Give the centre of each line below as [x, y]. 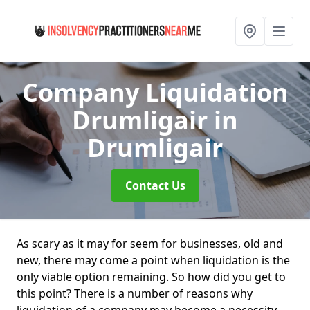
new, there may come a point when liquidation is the [153, 260]
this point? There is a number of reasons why [135, 293]
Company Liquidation [155, 92]
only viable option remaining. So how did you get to [151, 277]
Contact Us [155, 185]
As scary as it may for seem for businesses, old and [150, 244]
